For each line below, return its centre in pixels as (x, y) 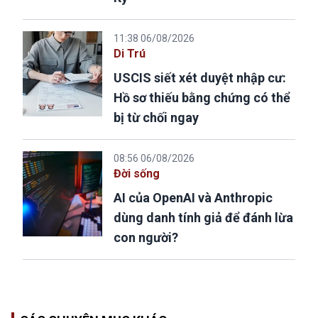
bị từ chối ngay (156, 117)
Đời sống (137, 173)
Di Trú (130, 53)
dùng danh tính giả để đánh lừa (203, 217)
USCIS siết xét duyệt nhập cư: (200, 77)
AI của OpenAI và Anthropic (193, 197)
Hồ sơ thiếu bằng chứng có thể (202, 97)
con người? (146, 237)
